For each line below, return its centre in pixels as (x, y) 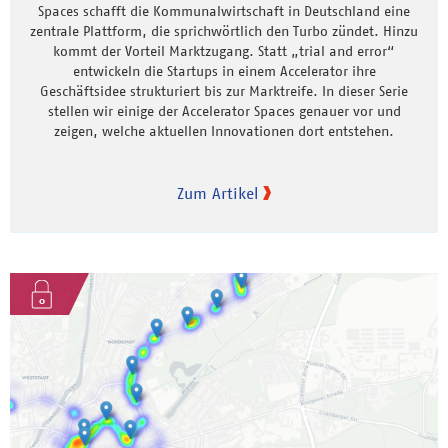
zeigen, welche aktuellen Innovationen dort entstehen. (224, 130)
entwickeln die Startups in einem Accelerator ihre (224, 70)
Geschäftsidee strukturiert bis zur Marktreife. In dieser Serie (224, 90)
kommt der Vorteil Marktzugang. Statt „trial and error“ (224, 50)
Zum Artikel (217, 192)
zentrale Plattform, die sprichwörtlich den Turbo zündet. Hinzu (224, 30)
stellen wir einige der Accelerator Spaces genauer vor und (224, 110)
